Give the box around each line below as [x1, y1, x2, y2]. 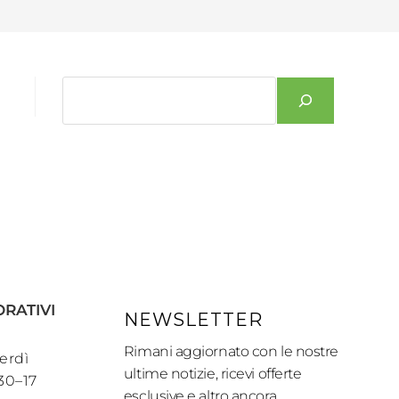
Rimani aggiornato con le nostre [123, 343, 338, 361]
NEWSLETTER [123, 309, 263, 331]
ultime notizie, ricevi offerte [123, 365, 302, 383]
